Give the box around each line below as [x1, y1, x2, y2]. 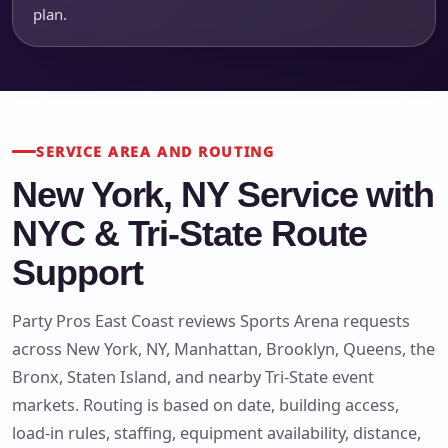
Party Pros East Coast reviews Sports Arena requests [12, 309, 410, 332]
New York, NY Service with [12, 174, 435, 215]
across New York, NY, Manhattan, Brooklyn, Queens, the [12, 337, 435, 360]
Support [12, 252, 143, 293]
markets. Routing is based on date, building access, [12, 393, 399, 416]
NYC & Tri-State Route [12, 213, 368, 254]
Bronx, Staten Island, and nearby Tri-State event [12, 365, 374, 388]
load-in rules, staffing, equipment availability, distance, [12, 421, 421, 444]
